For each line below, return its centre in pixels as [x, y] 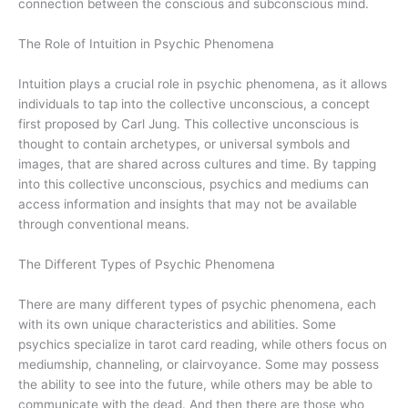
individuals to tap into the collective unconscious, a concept [194, 104]
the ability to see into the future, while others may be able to [195, 384]
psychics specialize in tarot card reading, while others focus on [203, 344]
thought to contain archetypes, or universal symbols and [184, 144]
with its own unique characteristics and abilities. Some [177, 324]
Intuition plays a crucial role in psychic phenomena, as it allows [203, 84]
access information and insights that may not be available [188, 204]
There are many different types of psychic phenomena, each [197, 304]
